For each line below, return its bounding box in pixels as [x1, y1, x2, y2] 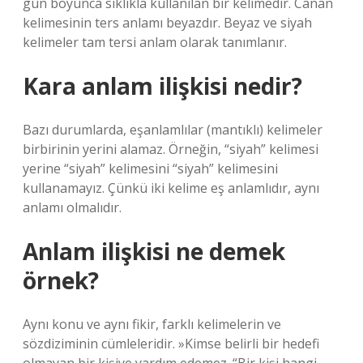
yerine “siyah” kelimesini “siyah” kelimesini [23, 160, 278, 177]
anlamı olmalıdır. [23, 199, 122, 216]
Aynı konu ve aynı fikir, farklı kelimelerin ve [23, 315, 281, 333]
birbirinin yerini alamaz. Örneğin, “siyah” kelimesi [23, 140, 318, 158]
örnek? [23, 265, 99, 296]
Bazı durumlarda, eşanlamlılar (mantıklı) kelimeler [23, 121, 322, 139]
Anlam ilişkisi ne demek [23, 236, 285, 267]
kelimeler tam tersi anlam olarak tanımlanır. [23, 33, 287, 51]
